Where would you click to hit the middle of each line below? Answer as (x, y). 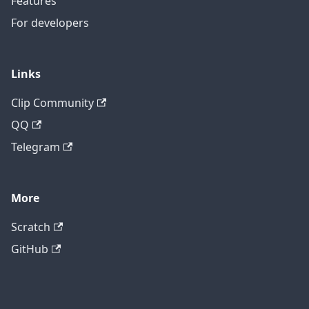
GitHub (30, 249)
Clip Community (52, 103)
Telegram (36, 147)
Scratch (31, 227)
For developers (50, 23)
